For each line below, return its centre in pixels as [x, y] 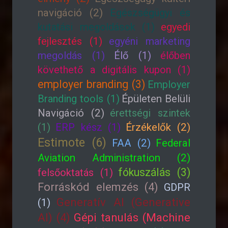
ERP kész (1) [88, 127]
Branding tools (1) [79, 99]
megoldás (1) [71, 55]
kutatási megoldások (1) [96, 27]
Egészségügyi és [150, 13]
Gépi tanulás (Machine [132, 218]
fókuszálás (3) [154, 172]
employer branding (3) [91, 84]
